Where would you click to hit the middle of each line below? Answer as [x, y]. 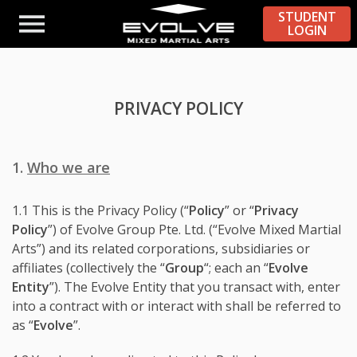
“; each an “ [236, 268]
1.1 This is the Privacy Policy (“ [100, 210]
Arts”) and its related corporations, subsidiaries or [161, 249]
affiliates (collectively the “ [88, 268]
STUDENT [307, 17]
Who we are [69, 167]
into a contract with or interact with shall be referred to [177, 306]
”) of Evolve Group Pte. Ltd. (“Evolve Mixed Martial [194, 229]
